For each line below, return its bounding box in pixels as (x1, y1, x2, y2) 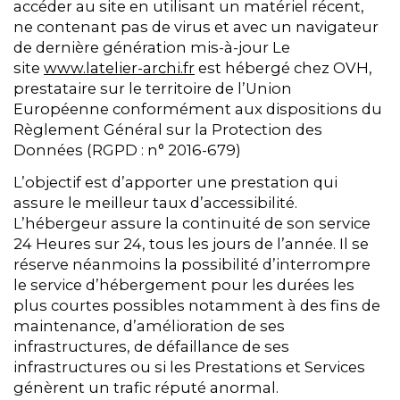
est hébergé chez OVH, (195, 59, 372, 78)
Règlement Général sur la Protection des (13, 121, 322, 139)
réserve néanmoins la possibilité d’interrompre (13, 255, 371, 274)
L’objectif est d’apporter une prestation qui (13, 173, 337, 192)
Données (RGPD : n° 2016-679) (13, 141, 241, 160)
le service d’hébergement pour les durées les (13, 276, 354, 295)
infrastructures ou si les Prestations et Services (13, 358, 365, 377)
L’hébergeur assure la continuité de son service (13, 214, 371, 233)
